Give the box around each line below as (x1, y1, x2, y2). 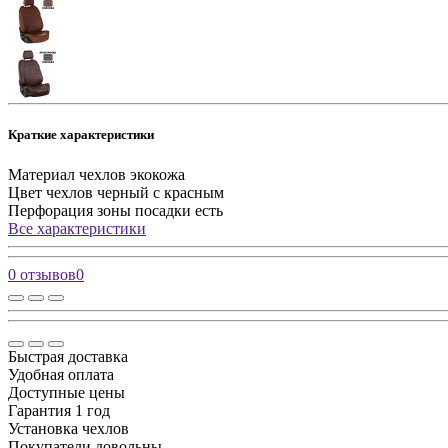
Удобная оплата (8, 365, 114, 383)
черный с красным (97, 183, 224, 201)
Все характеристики (8, 219, 146, 237)
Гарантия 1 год (8, 401, 110, 419)
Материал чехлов (8, 165, 126, 183)
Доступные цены (8, 383, 125, 401)
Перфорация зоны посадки (8, 201, 191, 219)
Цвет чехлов (8, 183, 93, 201)
